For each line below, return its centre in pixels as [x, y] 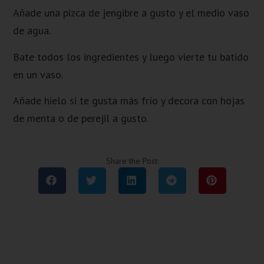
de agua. [32, 31]
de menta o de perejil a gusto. [81, 118]
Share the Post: [132, 161]
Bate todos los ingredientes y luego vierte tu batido [131, 57]
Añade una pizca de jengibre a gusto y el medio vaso [131, 13]
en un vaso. [38, 74]
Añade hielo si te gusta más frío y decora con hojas [129, 101]
